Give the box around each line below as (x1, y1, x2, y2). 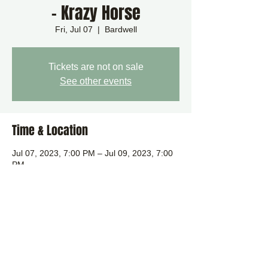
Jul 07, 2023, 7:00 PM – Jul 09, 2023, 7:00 (12, 148, 173, 158)
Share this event (12, 245, 91, 263)
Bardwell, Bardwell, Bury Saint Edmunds (12, 171, 163, 181)
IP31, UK (12, 182, 45, 192)
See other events (60, 76, 132, 86)
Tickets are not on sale (48, 62, 144, 72)
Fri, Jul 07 (54, 25, 93, 34)
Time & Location (12, 121, 88, 139)
